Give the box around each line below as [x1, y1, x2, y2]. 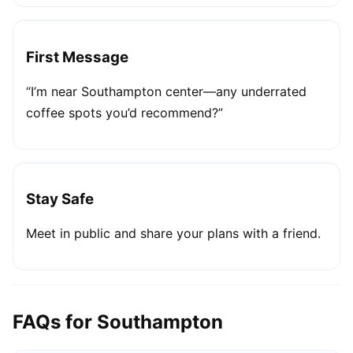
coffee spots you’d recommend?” [26, 104, 223, 121]
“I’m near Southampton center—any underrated [26, 83, 307, 99]
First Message [26, 47, 128, 66]
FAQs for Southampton [13, 310, 223, 333]
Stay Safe [26, 190, 94, 209]
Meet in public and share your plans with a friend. [26, 225, 321, 241]
